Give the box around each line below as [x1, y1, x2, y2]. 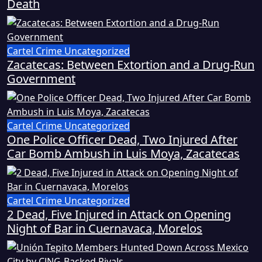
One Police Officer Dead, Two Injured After [7, 132, 237, 148]
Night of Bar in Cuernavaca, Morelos [7, 220, 202, 237]
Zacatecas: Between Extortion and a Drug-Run [7, 57, 254, 73]
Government [7, 71, 75, 87]
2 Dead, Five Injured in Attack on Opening [7, 206, 231, 223]
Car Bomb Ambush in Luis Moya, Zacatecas [7, 146, 240, 162]
